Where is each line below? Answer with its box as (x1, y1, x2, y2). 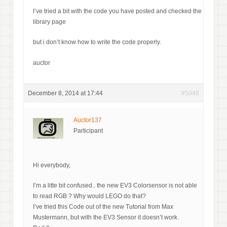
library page (33, 18, 66, 26)
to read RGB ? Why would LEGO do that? (33, 192, 146, 200)
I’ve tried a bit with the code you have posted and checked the (33, 8, 202, 15)
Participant (73, 127, 103, 134)
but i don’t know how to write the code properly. (33, 39, 161, 46)
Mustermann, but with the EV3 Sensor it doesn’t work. (33, 213, 179, 221)
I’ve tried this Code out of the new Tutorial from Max (33, 203, 173, 210)
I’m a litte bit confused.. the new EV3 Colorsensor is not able (33, 181, 197, 189)
